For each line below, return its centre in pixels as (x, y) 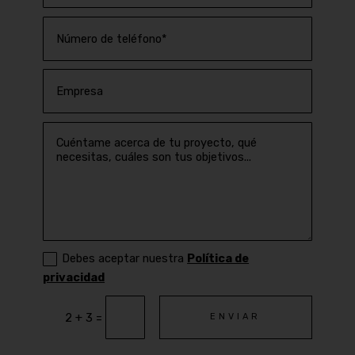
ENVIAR (236, 317)
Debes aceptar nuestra (125, 259)
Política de (218, 259)
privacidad (74, 278)
